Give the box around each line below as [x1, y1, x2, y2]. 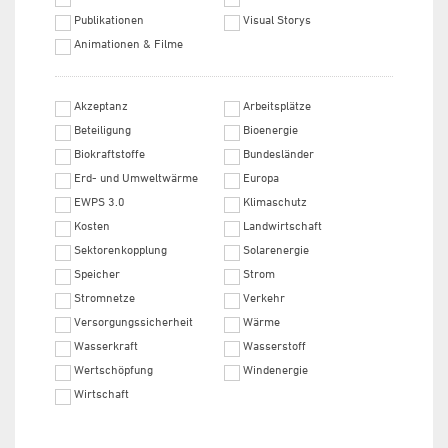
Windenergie [243, 362, 308, 377]
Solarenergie [243, 242, 309, 257]
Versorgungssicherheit [74, 314, 193, 329]
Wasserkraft [74, 338, 138, 353]
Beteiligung [74, 122, 131, 137]
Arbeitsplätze [243, 98, 311, 113]
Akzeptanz [74, 98, 128, 113]
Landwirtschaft [243, 218, 322, 233]
